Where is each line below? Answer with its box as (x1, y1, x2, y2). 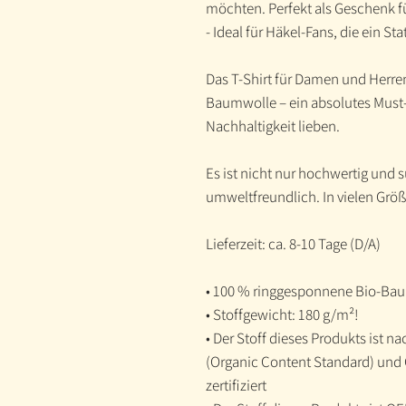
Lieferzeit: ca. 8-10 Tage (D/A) (206, 234, 381, 255)
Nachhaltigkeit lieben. (206, 116, 340, 137)
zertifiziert (206, 375, 266, 396)
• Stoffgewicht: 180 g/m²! (206, 304, 359, 325)
